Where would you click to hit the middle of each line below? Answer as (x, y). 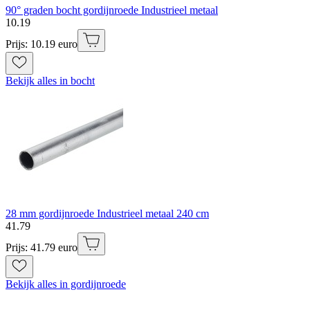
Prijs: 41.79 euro (42, 247)
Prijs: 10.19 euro (42, 44)
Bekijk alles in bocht (50, 80)
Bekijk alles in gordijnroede (66, 284)
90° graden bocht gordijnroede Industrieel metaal (112, 10)
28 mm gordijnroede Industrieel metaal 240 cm (107, 213)
